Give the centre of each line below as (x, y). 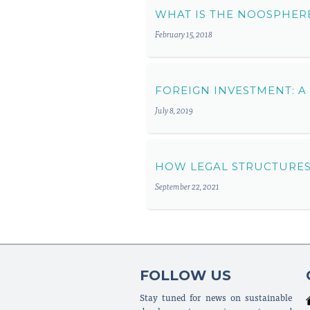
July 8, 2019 (174, 111)
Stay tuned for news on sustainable (216, 299)
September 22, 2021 (187, 187)
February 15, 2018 (184, 35)
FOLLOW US (185, 275)
